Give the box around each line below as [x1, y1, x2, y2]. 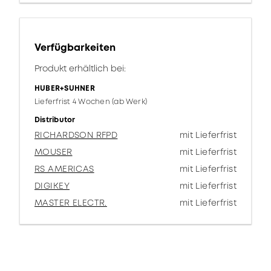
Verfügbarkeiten [34, 41, 116, 54]
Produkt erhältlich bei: [34, 62, 126, 74]
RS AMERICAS [34, 163, 94, 175]
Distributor [34, 114, 76, 125]
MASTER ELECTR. [34, 197, 107, 209]
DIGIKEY [34, 180, 70, 192]
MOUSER [34, 146, 73, 158]
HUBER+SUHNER [34, 83, 95, 94]
